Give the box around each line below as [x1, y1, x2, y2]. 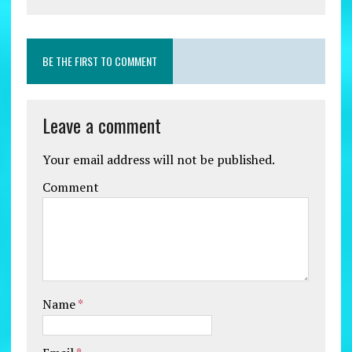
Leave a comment [42, 111, 161, 140]
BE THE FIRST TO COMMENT [42, 53, 157, 70]
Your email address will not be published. [42, 151, 275, 169]
